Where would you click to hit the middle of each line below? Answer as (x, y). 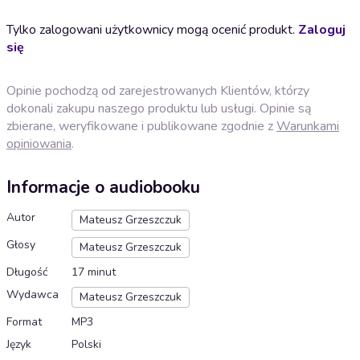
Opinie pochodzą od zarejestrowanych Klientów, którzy (158, 90)
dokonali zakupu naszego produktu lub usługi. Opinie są (159, 108)
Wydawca (33, 295)
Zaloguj (322, 29)
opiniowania (39, 143)
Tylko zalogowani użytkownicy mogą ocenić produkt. (152, 29)
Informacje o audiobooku (103, 188)
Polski (86, 345)
